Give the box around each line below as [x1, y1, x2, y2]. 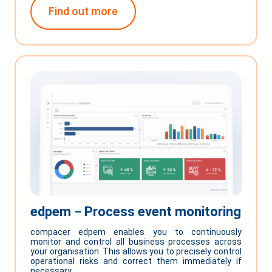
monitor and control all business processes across [30, 236, 242, 246]
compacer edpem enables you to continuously [30, 226, 242, 237]
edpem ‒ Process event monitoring [30, 203, 241, 219]
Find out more [49, 5, 118, 18]
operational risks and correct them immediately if [30, 256, 242, 266]
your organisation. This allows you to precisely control [30, 246, 242, 256]
